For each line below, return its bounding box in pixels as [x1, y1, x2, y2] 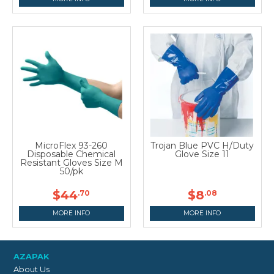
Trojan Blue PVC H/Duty [150, 139, 254, 151]
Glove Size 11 [175, 148, 230, 160]
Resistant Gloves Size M [20, 157, 123, 168]
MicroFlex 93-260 [35, 139, 108, 151]
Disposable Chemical [27, 148, 116, 160]
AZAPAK [13, 251, 50, 262]
